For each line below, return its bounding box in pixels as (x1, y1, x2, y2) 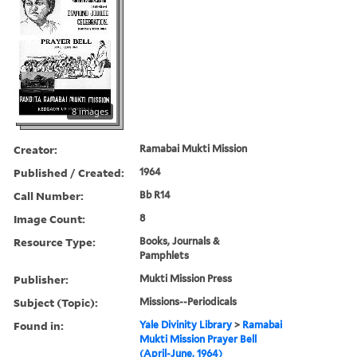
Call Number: (14, 187, 84, 203)
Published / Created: (14, 164, 124, 180)
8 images (72, 104, 108, 117)
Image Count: (14, 210, 85, 226)
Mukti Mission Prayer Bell (139, 332, 257, 345)
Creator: (14, 141, 57, 157)
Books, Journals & (139, 234, 221, 247)
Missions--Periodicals (139, 295, 237, 308)
